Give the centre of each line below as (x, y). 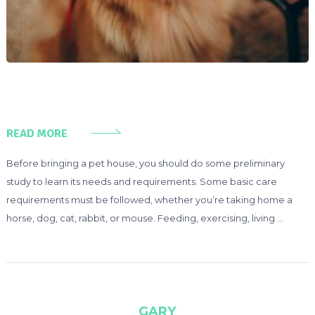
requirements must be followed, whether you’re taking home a (149, 199)
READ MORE (37, 133)
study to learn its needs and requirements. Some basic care (141, 181)
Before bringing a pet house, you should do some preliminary (145, 163)
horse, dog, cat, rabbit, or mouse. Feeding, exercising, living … (144, 218)
